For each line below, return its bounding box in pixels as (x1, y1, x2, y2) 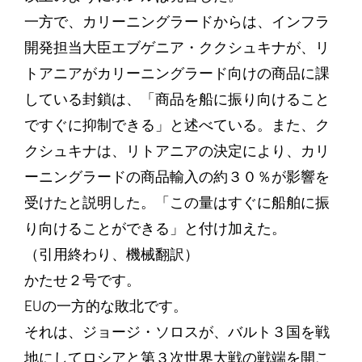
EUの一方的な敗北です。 (23, 297, 187, 315)
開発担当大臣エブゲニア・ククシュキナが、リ (23, 39, 330, 57)
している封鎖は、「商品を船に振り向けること (23, 90, 330, 108)
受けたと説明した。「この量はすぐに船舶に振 (23, 194, 330, 212)
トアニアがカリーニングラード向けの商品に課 (23, 65, 330, 82)
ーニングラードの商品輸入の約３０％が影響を (23, 168, 330, 186)
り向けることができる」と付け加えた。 (23, 220, 286, 238)
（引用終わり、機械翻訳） (23, 246, 199, 263)
